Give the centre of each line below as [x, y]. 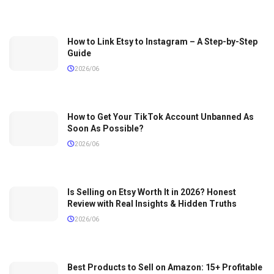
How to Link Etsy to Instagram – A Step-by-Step [162, 41]
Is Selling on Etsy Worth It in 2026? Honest [152, 192]
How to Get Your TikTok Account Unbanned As [161, 117]
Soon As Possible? [106, 128]
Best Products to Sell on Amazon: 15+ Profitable [165, 267]
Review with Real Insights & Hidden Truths [152, 203]
